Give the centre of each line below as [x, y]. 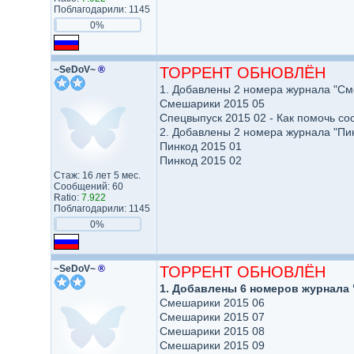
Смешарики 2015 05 [212, 104]
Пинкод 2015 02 [200, 160]
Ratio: [67, 198]
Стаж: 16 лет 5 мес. [97, 175]
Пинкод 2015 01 [200, 146]
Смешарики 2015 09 [212, 345]
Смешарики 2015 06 [212, 303]
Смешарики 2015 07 [212, 317]
